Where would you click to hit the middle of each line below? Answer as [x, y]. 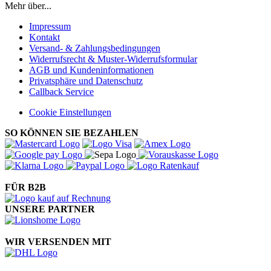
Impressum [50, 26]
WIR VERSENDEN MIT [58, 241]
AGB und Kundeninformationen [91, 70]
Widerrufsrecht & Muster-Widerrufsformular [113, 59]
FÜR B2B [25, 187]
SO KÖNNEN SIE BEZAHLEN [72, 132]
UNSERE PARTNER [50, 209]
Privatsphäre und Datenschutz [86, 80]
